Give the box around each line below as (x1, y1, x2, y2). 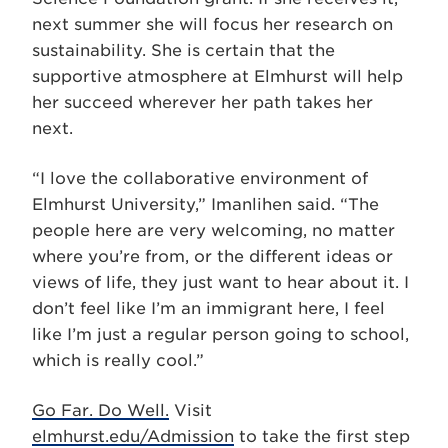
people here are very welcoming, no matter (32, 220, 395, 240)
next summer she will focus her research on (32, 14, 393, 34)
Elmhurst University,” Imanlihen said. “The (32, 194, 379, 214)
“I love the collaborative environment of (32, 168, 368, 188)
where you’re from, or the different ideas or (32, 246, 393, 266)
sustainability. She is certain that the (32, 40, 335, 60)
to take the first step (234, 426, 410, 446)
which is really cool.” (32, 350, 204, 370)
